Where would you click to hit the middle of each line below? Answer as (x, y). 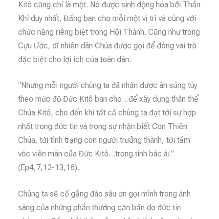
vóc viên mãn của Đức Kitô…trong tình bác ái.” (96, 154)
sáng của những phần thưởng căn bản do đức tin (99, 208)
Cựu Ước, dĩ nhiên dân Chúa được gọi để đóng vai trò (107, 45)
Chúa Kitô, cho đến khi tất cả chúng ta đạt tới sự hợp (107, 113)
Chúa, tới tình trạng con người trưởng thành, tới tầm (104, 140)
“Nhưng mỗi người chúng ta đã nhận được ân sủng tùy (108, 86)
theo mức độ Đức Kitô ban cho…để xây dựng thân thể (108, 99)
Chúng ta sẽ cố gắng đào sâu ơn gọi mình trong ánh (104, 194)
